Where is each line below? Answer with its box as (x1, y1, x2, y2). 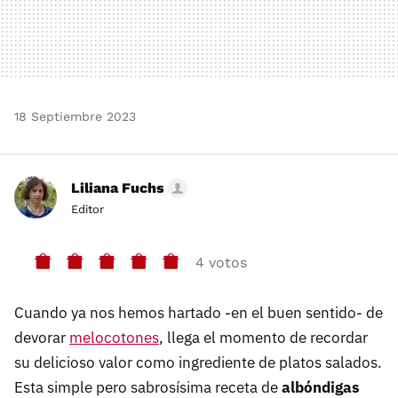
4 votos (195, 254, 247, 272)
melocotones (69, 327, 159, 347)
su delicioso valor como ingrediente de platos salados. (14, 352, 382, 372)
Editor (71, 202, 104, 216)
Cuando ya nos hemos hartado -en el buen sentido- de (14, 302, 383, 322)
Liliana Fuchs (71, 179, 164, 196)
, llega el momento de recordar (159, 327, 368, 347)
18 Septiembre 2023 (14, 108, 136, 123)
